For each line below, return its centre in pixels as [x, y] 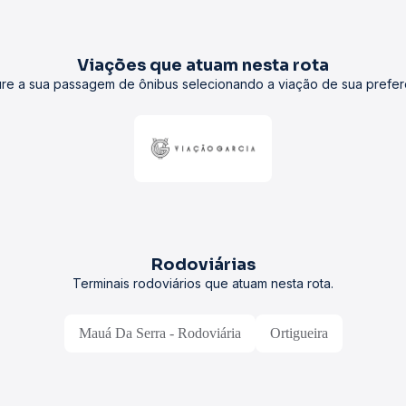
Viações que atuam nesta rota [203, 65]
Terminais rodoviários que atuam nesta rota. [203, 283]
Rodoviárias [203, 265]
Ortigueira [299, 333]
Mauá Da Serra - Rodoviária [159, 333]
